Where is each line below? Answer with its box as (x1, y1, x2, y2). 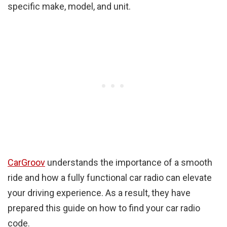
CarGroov (8, 157, 45, 168)
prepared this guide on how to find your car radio (8, 202, 200, 213)
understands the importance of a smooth (45, 157, 212, 168)
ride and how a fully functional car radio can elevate (8, 172, 212, 183)
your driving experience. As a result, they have (8, 187, 191, 198)
